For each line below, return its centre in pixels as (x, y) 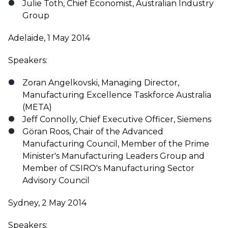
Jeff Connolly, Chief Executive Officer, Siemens (117, 119)
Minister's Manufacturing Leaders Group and (113, 156)
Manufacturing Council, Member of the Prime (116, 144)
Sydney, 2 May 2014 (47, 203)
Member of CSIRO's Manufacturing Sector (108, 168)
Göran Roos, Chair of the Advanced (93, 132)
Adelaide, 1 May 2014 (49, 38)
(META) (37, 107)
